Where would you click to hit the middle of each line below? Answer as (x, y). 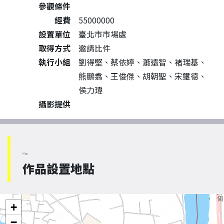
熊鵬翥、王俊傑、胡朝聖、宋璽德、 (142, 76)
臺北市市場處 (102, 34)
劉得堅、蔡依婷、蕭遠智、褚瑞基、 (142, 62)
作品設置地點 (58, 168)
